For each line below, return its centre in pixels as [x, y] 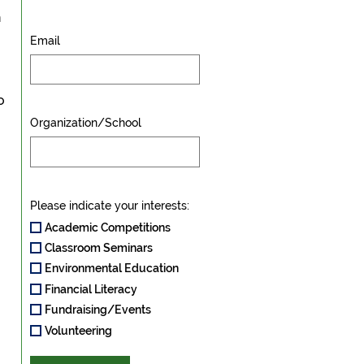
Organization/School [85, 123]
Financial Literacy [91, 289]
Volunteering [78, 330]
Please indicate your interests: [109, 205]
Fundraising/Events [97, 310]
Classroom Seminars [98, 248]
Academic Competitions [107, 227]
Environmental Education [111, 269]
